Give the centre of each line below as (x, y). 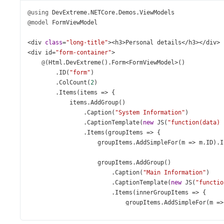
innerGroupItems (162, 192)
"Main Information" (174, 172)
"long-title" (87, 42)
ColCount (73, 82)
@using (38, 12)
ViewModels (157, 12)
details (169, 42)
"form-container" (83, 52)
